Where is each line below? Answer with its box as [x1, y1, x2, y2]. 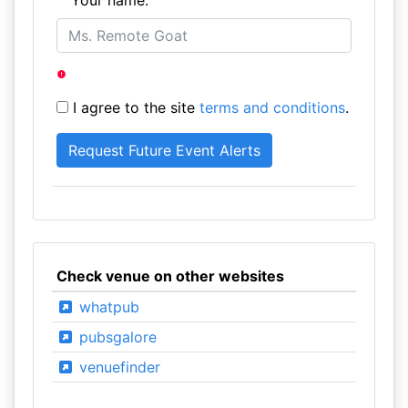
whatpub [74, 298, 139, 316]
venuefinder [74, 358, 160, 376]
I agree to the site [67, 98, 199, 117]
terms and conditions [199, 98, 345, 117]
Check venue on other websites [56, 267, 284, 285]
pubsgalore [74, 328, 157, 346]
